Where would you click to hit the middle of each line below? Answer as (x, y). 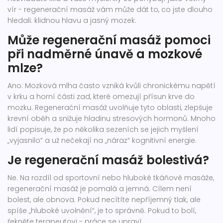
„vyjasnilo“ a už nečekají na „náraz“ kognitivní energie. (102, 141)
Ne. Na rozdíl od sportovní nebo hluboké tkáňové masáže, (111, 178)
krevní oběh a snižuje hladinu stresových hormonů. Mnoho (111, 119)
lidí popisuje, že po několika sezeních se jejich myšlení (103, 130)
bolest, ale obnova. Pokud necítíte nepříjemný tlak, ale (104, 200)
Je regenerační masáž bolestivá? (108, 160)
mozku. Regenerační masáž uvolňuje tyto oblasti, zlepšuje (110, 108)
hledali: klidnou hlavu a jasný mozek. (72, 21)
